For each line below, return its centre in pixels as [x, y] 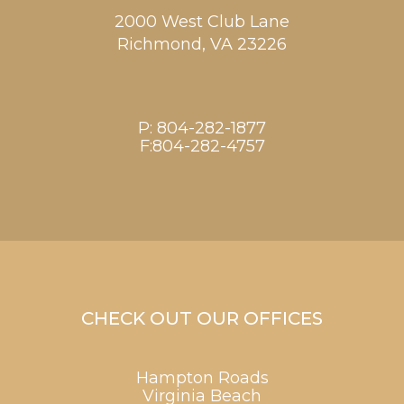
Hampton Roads [202, 378]
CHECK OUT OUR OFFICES [202, 319]
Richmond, [164, 45]
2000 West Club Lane [202, 22]
